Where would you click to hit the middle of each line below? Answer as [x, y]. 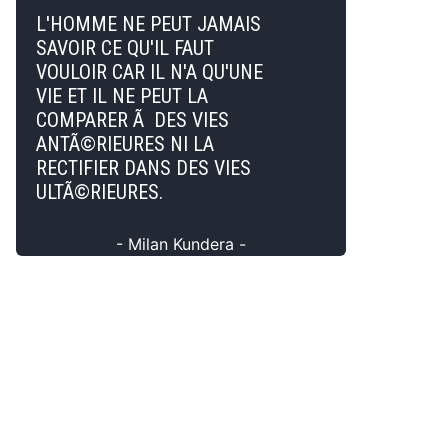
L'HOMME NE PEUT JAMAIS [148, 24]
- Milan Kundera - [181, 244]
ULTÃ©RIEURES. [99, 192]
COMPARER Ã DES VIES [132, 120]
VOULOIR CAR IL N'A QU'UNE [149, 72]
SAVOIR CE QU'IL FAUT [125, 48]
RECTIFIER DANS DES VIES [143, 168]
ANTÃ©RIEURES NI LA [125, 144]
